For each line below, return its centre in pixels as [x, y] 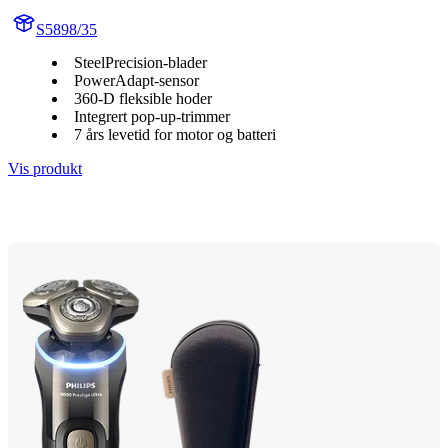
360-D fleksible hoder [143, 98]
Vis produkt [45, 168]
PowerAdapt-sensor [136, 80]
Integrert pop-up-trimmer [152, 116]
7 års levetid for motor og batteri [175, 134]
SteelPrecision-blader [140, 62]
